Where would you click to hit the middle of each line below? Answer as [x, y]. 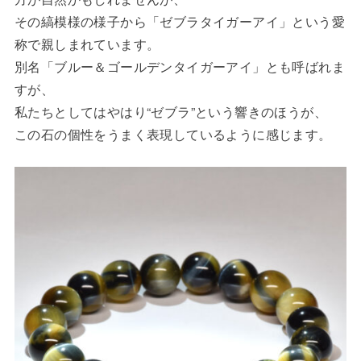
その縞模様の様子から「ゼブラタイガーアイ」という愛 [179, 22]
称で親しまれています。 [87, 44]
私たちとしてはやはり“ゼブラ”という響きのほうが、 [170, 112]
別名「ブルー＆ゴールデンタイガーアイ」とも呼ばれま [179, 67]
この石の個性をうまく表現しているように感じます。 [173, 135]
